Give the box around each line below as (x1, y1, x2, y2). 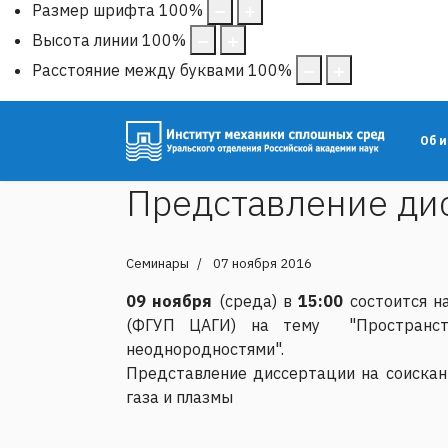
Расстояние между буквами (32, 59, 244, 80)
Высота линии (32, 29, 138, 50)
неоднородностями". (126, 338, 284, 359)
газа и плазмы (126, 386, 233, 407)
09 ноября (126, 290, 213, 311)
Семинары (126, 254, 189, 272)
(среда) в (212, 290, 299, 311)
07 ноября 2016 (213, 254, 312, 272)
